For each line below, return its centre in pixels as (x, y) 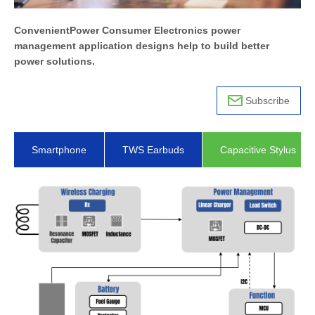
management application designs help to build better (142, 45)
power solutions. (54, 61)
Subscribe (268, 100)
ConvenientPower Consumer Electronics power (127, 30)
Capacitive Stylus (258, 149)
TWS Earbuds (153, 149)
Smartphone (59, 149)
